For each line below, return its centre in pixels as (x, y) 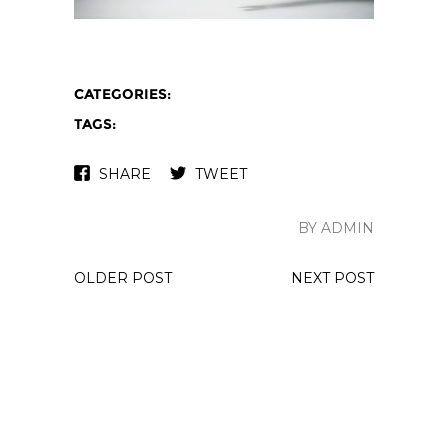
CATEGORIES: (122, 94)
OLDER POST (123, 278)
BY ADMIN (336, 228)
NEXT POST (332, 278)
